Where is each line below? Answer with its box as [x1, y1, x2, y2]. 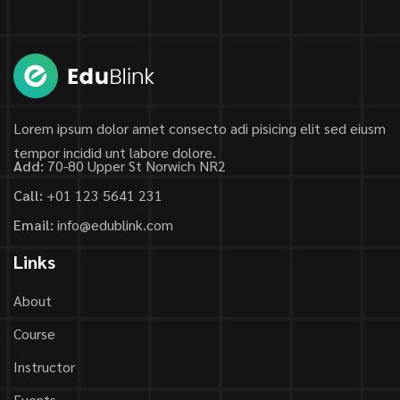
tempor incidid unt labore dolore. [13, 143, 216, 162]
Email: [13, 215, 54, 234]
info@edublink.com [57, 215, 173, 234]
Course [13, 324, 55, 343]
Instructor [13, 357, 75, 376]
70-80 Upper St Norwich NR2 [44, 156, 226, 175]
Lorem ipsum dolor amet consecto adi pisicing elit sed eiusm [13, 119, 386, 137]
